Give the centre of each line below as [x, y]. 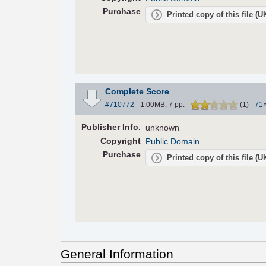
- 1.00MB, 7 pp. [160, 105]
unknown [163, 128]
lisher [108, 127]
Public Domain [173, 142]
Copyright [120, 141]
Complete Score [137, 92]
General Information [117, 254]
